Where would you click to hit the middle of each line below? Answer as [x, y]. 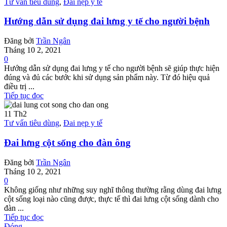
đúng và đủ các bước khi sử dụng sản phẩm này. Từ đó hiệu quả [107, 78]
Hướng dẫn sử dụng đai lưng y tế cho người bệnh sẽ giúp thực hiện [112, 68]
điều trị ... [19, 87]
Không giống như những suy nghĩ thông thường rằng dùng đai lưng [113, 190]
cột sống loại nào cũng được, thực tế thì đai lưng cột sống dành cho [111, 199]
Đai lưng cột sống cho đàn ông [67, 142]
